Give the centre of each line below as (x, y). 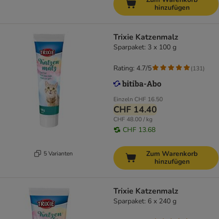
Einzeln (123, 99)
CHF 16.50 (149, 99)
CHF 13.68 (139, 130)
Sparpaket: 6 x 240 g (145, 201)
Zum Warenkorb (172, 154)
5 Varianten (58, 153)
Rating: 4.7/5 (132, 68)
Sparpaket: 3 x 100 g (145, 47)
